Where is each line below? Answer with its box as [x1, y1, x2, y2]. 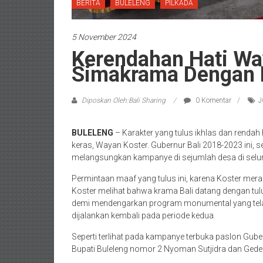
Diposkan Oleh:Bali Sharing [80, 96, 167, 104]
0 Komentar [194, 96, 231, 104]
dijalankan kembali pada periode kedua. [72, 211, 217, 220]
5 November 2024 [72, 32, 136, 42]
